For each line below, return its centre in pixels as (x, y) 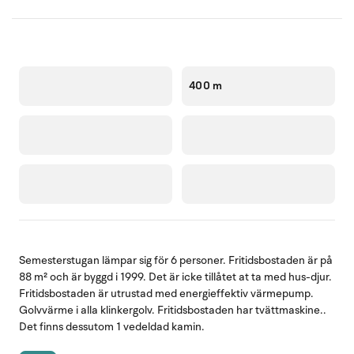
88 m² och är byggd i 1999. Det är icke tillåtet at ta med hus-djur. (175, 277)
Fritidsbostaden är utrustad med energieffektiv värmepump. (166, 293)
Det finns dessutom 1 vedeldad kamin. (112, 326)
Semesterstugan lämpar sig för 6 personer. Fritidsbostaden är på (176, 260)
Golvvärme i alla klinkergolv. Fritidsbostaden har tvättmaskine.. (173, 310)
